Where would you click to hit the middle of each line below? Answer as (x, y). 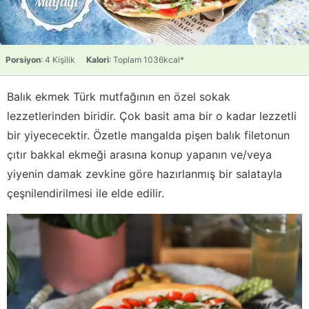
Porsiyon (23, 59)
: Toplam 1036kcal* (147, 59)
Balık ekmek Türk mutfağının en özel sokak (119, 96)
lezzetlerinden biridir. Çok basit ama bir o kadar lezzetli (152, 116)
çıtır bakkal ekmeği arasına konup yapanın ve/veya (139, 154)
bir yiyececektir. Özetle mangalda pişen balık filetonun (148, 135)
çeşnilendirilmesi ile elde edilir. (86, 193)
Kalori (98, 59)
